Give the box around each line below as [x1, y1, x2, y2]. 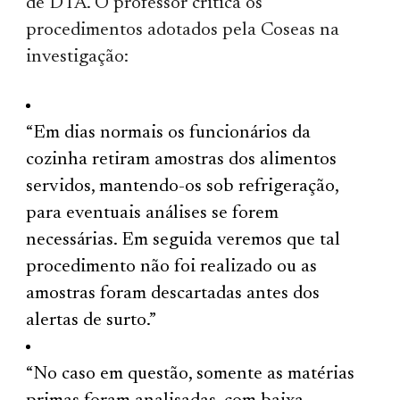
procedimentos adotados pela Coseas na [26, 21, 340, 40]
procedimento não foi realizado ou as [26, 257, 318, 277]
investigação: [26, 47, 129, 67]
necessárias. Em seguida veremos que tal [26, 230, 341, 250]
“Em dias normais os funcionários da [26, 123, 312, 143]
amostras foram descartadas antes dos [26, 284, 321, 304]
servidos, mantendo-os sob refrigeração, [26, 177, 339, 196]
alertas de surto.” [26, 311, 157, 330]
